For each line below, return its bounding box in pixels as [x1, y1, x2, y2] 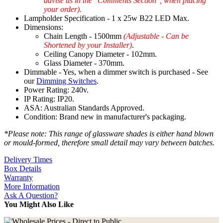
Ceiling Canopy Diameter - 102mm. [44, 50, 157, 59]
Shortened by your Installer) [44, 41, 132, 50]
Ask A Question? [4, 191, 58, 200]
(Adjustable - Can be [123, 32, 189, 41]
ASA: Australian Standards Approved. [24, 104, 144, 112]
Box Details [4, 164, 41, 173]
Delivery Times [4, 155, 52, 164]
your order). [44, 5, 82, 14]
